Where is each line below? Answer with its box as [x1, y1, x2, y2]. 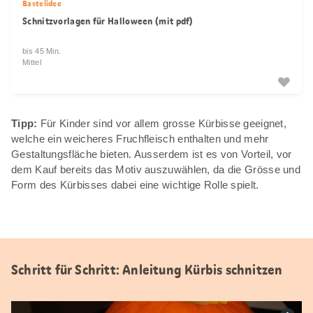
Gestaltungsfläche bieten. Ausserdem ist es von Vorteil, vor [11, 147, 292, 160]
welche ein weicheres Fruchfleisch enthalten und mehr [11, 132, 269, 145]
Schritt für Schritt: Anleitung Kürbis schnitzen [11, 260, 283, 279]
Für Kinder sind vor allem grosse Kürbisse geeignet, [37, 117, 287, 129]
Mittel [22, 57, 41, 66]
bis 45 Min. [22, 46, 61, 55]
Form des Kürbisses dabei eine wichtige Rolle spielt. [11, 178, 259, 191]
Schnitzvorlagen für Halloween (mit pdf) [22, 14, 194, 27]
